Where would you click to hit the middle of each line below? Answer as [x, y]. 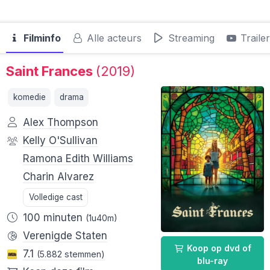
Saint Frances [51, 71]
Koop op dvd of [218, 248]
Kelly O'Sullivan [60, 141]
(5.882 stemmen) [71, 254]
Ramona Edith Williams [78, 159]
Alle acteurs [113, 38]
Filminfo [41, 38]
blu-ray [212, 260]
